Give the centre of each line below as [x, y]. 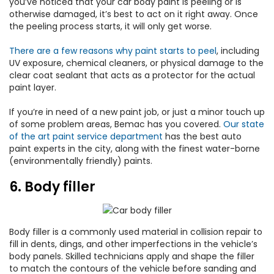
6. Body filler [52, 187]
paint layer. [33, 87]
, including [238, 51]
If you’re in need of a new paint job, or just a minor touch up [137, 112]
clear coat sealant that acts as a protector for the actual [132, 75]
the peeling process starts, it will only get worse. [110, 26]
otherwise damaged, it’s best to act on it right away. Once [134, 14]
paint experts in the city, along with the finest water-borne [135, 149]
